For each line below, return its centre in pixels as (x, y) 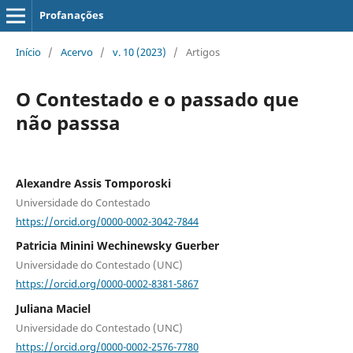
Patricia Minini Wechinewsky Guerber (117, 246)
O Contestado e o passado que (157, 98)
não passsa (68, 122)
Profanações (71, 15)
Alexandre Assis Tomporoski (93, 183)
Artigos (203, 52)
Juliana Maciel (53, 308)
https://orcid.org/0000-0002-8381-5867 (107, 283)
